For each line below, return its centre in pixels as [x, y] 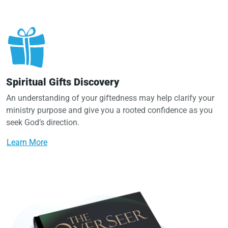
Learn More [27, 142]
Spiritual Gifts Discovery [63, 82]
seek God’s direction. [43, 123]
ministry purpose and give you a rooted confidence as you [109, 110]
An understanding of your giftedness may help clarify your [110, 98]
